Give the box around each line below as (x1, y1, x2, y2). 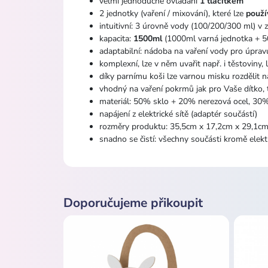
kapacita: (99, 32, 133, 44)
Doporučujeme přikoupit (63, 194, 203, 211)
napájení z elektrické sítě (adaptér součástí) (99, 108, 257, 120)
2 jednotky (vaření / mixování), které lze (99, 7, 246, 19)
